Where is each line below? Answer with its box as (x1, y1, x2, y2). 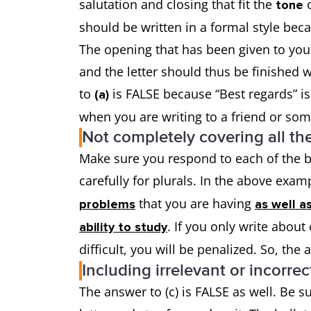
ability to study (79, 219, 167, 235)
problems (79, 196, 135, 212)
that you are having (135, 195, 255, 212)
